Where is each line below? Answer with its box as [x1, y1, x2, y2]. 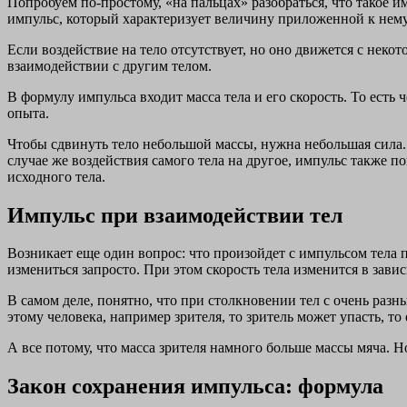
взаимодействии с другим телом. [7, 57, 212, 74]
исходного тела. [7, 168, 105, 184]
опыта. [7, 104, 49, 121]
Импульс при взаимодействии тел [7, 203, 342, 227]
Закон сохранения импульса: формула [7, 374, 383, 399]
